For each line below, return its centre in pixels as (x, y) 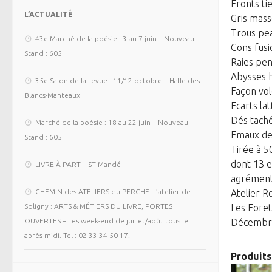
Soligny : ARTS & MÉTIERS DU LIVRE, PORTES (98, 206)
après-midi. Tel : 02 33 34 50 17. (77, 236)
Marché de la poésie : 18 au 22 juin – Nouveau (112, 123)
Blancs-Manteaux (52, 95)
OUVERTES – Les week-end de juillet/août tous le (106, 221)
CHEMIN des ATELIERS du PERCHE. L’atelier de (113, 192)
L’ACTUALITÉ (49, 15)
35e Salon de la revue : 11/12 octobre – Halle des (117, 81)
